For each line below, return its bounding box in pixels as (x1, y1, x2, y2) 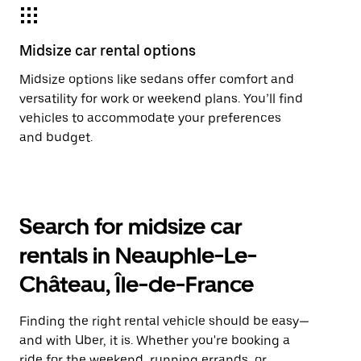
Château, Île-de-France (19, 271, 254, 298)
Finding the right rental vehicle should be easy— (19, 313, 309, 329)
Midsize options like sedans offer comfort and (19, 72, 294, 87)
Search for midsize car (19, 213, 243, 240)
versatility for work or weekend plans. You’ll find (19, 91, 303, 106)
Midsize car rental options (19, 42, 196, 59)
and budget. (19, 130, 93, 145)
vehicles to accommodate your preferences (19, 110, 281, 126)
